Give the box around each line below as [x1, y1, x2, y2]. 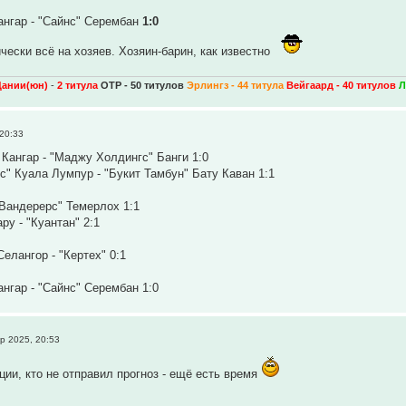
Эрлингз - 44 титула [187, 80, 287, 92]
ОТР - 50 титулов [101, 80, 188, 92]
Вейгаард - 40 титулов [286, 80, 397, 92]
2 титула [57, 80, 99, 92]
